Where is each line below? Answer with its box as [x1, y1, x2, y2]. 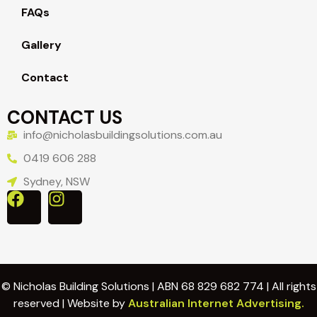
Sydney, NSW [23, 174, 90, 190]
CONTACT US [7, 105, 122, 130]
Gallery [21, 38, 62, 53]
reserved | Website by [13, 296, 125, 311]
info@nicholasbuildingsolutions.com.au [23, 127, 222, 143]
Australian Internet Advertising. [125, 296, 304, 311]
